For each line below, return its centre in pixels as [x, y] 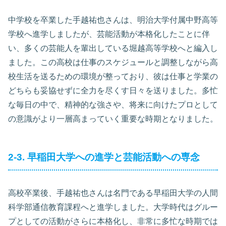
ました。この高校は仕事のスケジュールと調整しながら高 [113, 62]
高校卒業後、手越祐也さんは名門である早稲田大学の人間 [113, 193]
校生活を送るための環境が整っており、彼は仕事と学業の [113, 76]
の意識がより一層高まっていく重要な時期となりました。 [113, 119]
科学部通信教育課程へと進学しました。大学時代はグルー [113, 207]
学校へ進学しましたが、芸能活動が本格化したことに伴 [109, 34]
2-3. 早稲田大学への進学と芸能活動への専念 [104, 157]
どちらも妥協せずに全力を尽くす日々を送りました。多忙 [113, 90]
